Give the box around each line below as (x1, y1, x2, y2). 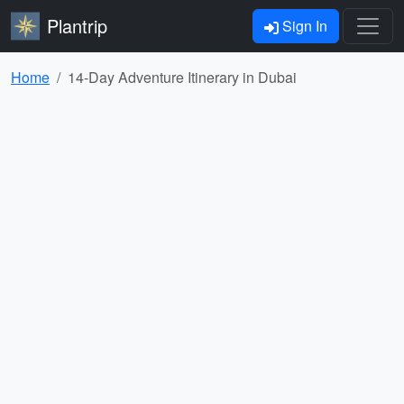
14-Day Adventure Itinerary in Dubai (68, 67, 297, 87)
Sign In (279, 15, 327, 36)
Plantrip (47, 13, 107, 39)
